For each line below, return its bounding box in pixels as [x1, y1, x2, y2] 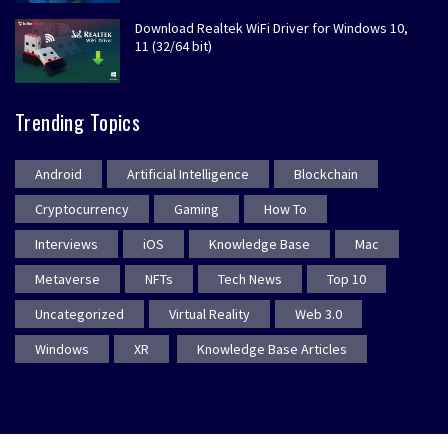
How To [264, 200, 307, 219]
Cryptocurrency [35, 200, 129, 219]
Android [35, 165, 82, 184]
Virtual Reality [169, 305, 250, 324]
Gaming [174, 200, 219, 219]
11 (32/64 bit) [134, 37, 212, 56]
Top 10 [327, 270, 366, 289]
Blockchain [294, 165, 358, 184]
